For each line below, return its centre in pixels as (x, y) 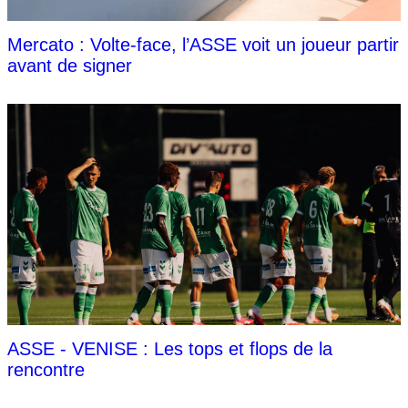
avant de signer (70, 65)
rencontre (46, 369)
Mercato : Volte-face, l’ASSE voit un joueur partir (203, 44)
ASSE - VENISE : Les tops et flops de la (170, 348)
